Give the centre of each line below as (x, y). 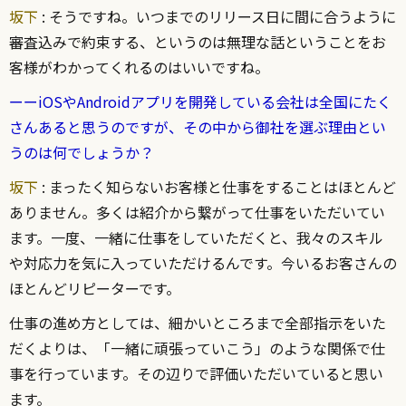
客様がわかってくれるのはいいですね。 (139, 68)
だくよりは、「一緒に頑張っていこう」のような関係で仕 (197, 348)
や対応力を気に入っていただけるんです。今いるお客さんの (203, 263)
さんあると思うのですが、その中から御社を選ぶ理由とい (198, 127)
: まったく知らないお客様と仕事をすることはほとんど (217, 187)
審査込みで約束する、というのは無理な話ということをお (198, 42)
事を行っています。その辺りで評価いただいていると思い (196, 374)
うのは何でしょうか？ (82, 153)
